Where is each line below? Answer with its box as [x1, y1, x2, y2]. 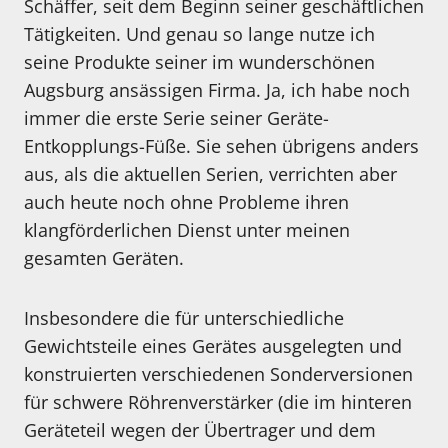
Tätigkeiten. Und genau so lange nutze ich [24, 22, 375, 47]
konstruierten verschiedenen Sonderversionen [24, 362, 413, 387]
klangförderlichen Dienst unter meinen [24, 218, 350, 243]
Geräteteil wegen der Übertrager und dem [24, 418, 376, 443]
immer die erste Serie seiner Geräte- [24, 106, 329, 131]
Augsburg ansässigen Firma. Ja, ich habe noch [24, 78, 410, 103]
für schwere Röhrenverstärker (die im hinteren [24, 390, 412, 415]
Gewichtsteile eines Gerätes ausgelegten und [24, 334, 402, 359]
